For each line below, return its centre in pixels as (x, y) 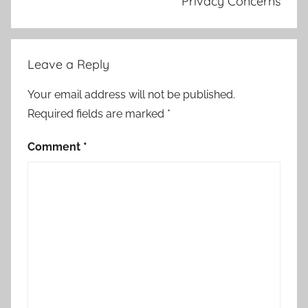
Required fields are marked (97, 114)
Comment (55, 147)
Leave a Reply (68, 65)
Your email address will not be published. (131, 95)
